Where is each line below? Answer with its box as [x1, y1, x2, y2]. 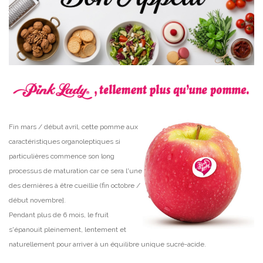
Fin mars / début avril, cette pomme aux [9, 123, 138, 131]
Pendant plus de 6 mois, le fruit [9, 211, 109, 220]
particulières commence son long [9, 152, 114, 161]
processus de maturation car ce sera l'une [9, 167, 142, 176]
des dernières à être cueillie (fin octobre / [9, 181, 140, 190]
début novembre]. [9, 196, 66, 205]
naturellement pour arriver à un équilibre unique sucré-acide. [9, 240, 206, 249]
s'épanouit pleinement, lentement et [9, 225, 126, 234]
